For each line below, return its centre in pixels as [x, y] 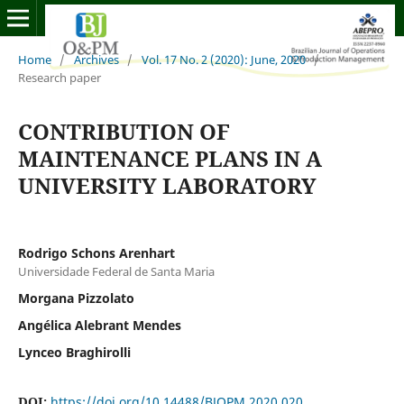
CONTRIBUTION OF [124, 131]
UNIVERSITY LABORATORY [167, 185]
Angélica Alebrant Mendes [99, 325]
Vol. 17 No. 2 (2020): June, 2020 [223, 59]
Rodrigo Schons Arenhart [96, 252]
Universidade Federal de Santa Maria [116, 271]
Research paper [59, 77]
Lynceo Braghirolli [74, 352]
